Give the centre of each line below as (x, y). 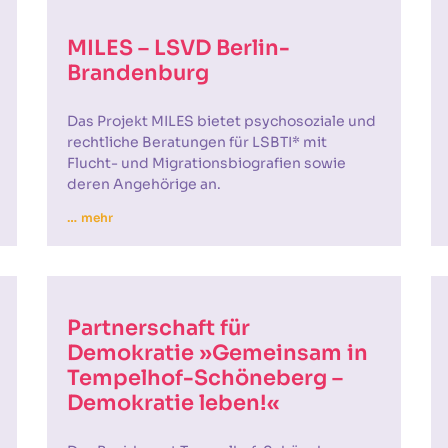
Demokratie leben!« (174, 403)
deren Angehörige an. (144, 184)
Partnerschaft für (159, 328)
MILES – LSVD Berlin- (179, 48)
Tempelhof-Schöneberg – (205, 378)
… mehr (90, 217)
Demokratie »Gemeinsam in (218, 353)
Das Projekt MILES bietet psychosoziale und (222, 121)
